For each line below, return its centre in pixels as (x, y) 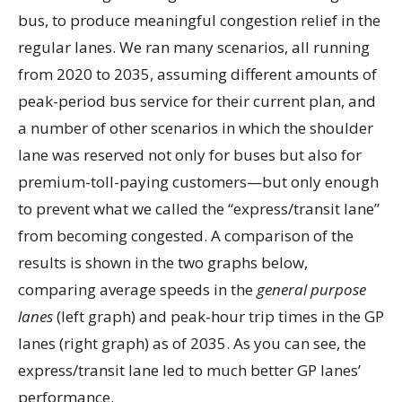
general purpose (311, 289)
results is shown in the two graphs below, (163, 262)
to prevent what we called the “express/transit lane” (199, 208)
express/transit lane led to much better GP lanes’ (189, 370)
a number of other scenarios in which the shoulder (196, 127)
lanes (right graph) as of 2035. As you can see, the (192, 343)
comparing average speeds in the (137, 289)
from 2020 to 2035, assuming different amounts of (197, 74)
